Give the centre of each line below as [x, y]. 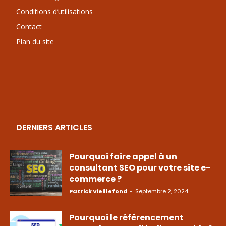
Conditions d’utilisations [54, 11]
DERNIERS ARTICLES [54, 127]
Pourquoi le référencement [126, 218]
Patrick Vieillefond [98, 191]
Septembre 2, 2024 [162, 191]
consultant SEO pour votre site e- [140, 167]
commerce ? [95, 179]
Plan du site [35, 41]
